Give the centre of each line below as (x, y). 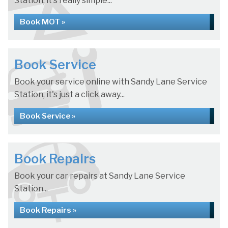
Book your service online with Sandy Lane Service (111, 82)
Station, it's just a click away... (69, 95)
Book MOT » (42, 22)
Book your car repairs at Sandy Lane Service (100, 176)
